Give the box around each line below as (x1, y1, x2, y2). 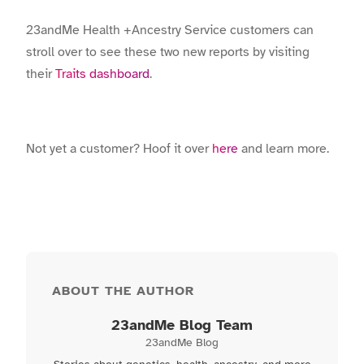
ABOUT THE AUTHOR (52, 283, 194, 300)
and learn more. (238, 141, 329, 158)
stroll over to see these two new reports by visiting (26, 43, 310, 60)
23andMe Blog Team (111, 316, 253, 335)
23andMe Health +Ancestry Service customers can (26, 21, 314, 38)
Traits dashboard (55, 65, 149, 82)
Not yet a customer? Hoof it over (26, 141, 209, 158)
